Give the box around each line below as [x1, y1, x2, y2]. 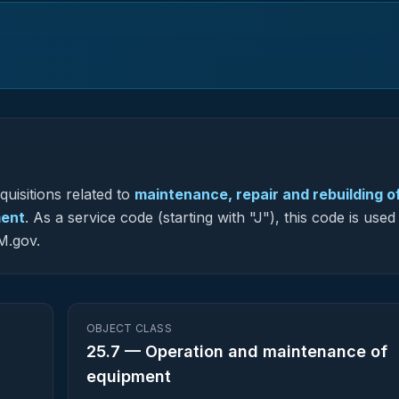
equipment [86, 367, 171, 386]
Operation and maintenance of [145, 342, 387, 361]
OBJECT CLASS [86, 322, 172, 335]
